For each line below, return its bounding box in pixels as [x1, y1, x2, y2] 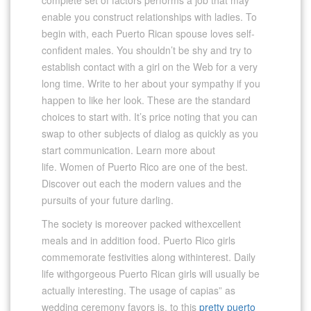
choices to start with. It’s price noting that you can [42, 109, 258, 124]
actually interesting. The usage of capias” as [42, 283, 235, 297]
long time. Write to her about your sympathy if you [42, 76, 260, 90]
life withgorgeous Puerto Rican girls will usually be [42, 266, 260, 280]
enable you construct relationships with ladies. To [42, 9, 257, 24]
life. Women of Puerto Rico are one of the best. [42, 159, 248, 174]
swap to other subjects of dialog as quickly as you [42, 126, 258, 140]
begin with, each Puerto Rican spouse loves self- [42, 26, 255, 40]
